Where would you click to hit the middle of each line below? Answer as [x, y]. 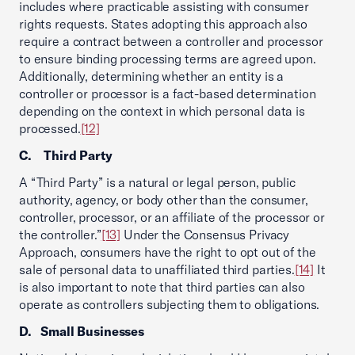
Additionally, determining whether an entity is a [152, 76]
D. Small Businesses [82, 331]
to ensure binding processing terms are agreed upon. [168, 59]
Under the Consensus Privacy [205, 235]
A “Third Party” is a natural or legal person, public [157, 182]
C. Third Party [66, 155]
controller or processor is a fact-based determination [168, 94]
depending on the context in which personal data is [162, 111]
